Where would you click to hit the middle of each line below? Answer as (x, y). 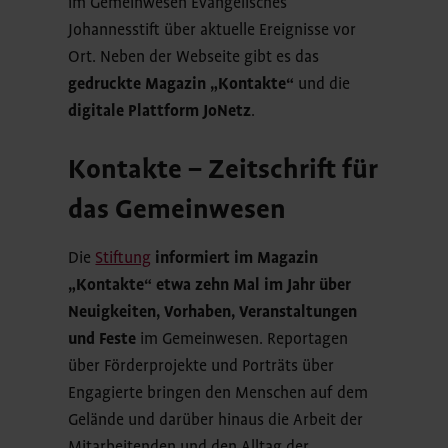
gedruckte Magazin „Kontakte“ (181, 84)
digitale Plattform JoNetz (160, 111)
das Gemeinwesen (177, 209)
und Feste (102, 339)
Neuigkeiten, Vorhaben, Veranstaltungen (213, 312)
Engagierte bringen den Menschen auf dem (218, 393)
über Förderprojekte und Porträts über (201, 366)
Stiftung (123, 258)
